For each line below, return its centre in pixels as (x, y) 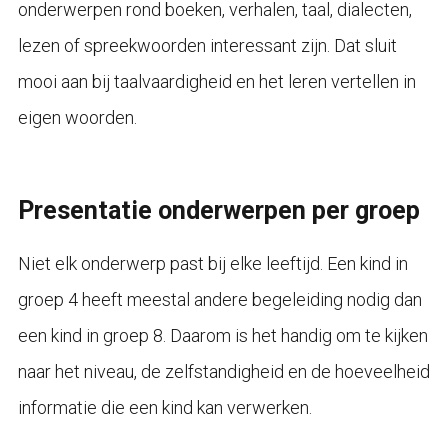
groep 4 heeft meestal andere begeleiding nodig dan (219, 299)
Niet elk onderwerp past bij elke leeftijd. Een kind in (212, 263)
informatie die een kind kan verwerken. (164, 407)
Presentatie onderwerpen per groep (218, 210)
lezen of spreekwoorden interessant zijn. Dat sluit (207, 45)
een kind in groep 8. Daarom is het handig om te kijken (222, 335)
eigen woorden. (77, 117)
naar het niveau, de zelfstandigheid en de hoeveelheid (223, 371)
